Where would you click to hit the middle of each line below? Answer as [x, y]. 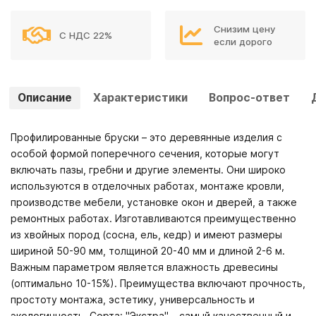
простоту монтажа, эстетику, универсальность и [133, 299]
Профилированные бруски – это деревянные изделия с [146, 137]
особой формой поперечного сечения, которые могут [145, 153]
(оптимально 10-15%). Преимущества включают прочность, [158, 283]
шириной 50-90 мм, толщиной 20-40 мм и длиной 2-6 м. [148, 250]
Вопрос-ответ [249, 97]
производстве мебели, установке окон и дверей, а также [154, 202]
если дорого [243, 41]
